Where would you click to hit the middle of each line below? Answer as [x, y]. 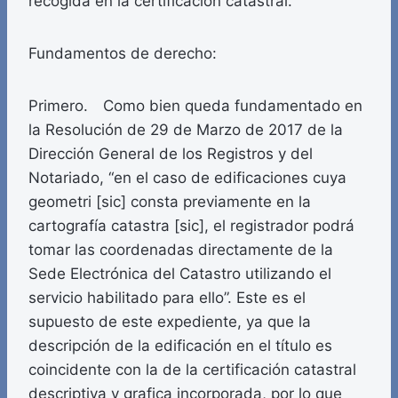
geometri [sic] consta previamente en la [170, 202]
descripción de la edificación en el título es [180, 346]
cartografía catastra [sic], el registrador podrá [191, 226]
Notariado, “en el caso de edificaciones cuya [187, 178]
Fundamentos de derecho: [123, 54]
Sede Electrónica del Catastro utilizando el [180, 274]
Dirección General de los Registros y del [171, 154]
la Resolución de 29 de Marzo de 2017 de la [186, 130]
